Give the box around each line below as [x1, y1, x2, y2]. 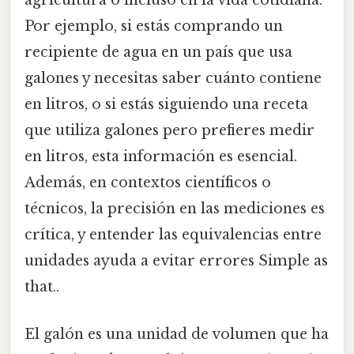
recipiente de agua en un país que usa [24, 43, 292, 62]
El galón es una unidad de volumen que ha [24, 325, 329, 343]
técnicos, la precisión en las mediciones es [24, 200, 325, 218]
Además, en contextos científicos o [24, 174, 271, 192]
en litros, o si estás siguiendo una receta [24, 96, 308, 114]
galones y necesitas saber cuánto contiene [24, 70, 322, 88]
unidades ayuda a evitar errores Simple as [24, 252, 328, 270]
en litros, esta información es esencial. [24, 148, 297, 166]
